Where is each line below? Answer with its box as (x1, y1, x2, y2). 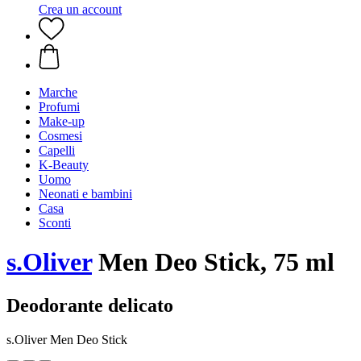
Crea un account (39, 2, 122, 16)
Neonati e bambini (39, 187, 132, 201)
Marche (39, 85, 77, 99)
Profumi (39, 100, 80, 114)
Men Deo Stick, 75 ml (92, 247, 334, 277)
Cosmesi (39, 129, 82, 143)
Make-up (39, 114, 85, 128)
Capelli (39, 143, 75, 157)
